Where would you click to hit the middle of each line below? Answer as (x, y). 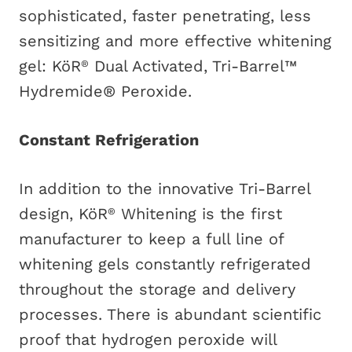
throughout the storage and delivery (157, 289)
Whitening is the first (199, 214)
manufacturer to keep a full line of (151, 239)
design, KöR (63, 214)
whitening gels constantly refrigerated (165, 264)
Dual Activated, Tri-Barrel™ (193, 66)
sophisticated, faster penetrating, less (165, 16)
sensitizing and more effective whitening (175, 41)
